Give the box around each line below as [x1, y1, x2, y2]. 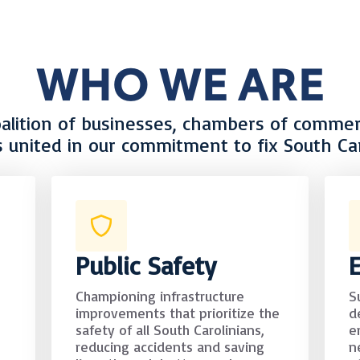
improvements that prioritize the [76, 304, 280, 322]
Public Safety [76, 249, 216, 282]
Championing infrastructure [76, 287, 244, 305]
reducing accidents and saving [76, 337, 264, 356]
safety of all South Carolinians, [76, 321, 264, 339]
